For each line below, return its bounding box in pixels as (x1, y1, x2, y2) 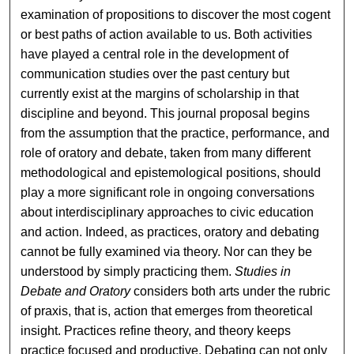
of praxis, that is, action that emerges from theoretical (21, 304, 314, 318)
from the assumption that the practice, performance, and (21, 126, 330, 141)
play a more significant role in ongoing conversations (21, 186, 315, 200)
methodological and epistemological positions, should (21, 166, 322, 180)
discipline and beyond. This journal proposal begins (21, 107, 311, 121)
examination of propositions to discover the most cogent (21, 8, 331, 22)
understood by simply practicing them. (21, 265, 235, 279)
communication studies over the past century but (21, 67, 290, 81)
